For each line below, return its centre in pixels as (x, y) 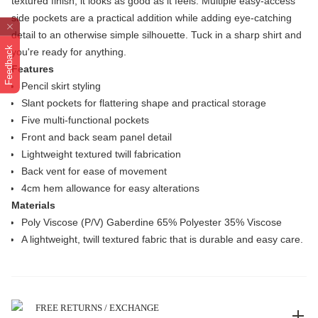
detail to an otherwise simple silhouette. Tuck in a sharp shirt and (157, 35)
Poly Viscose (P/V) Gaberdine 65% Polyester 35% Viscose (152, 222)
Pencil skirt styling (61, 86)
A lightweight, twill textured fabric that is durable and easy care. (162, 239)
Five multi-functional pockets (85, 120)
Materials (33, 205)
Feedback (9, 65)
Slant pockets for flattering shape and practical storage (144, 103)
